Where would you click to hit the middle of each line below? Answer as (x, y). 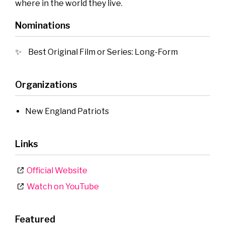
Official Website (55, 171)
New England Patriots (67, 111)
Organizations (46, 85)
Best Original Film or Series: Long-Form (103, 52)
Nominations (43, 26)
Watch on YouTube (61, 187)
